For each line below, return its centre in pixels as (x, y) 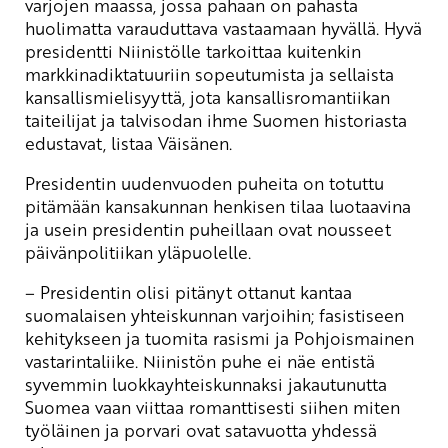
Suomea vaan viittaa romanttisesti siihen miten (212, 406)
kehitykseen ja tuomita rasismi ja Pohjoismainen (219, 337)
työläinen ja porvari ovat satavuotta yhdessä (201, 429)
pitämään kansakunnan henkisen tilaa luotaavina (218, 205)
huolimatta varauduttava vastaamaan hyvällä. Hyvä (223, 27)
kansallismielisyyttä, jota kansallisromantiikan (207, 96)
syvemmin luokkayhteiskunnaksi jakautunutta (206, 383)
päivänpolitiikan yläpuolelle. (138, 251)
